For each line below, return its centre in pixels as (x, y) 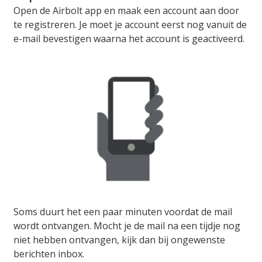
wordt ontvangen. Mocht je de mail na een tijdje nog (127, 225)
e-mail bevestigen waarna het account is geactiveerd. (129, 38)
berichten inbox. (49, 254)
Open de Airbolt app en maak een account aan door (126, 10)
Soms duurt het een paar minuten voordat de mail (123, 211)
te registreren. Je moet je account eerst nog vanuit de (130, 24)
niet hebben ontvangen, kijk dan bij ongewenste (119, 239)
